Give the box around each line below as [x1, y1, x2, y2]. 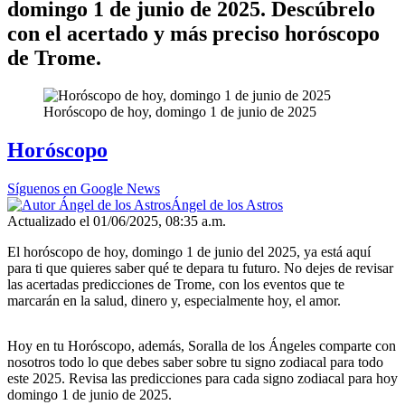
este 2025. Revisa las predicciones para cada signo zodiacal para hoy [7, 371, 398, 387]
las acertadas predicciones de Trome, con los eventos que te [7, 277, 344, 293]
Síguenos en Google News [7, 181, 160, 197]
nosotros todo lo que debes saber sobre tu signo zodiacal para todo [7, 354, 383, 371]
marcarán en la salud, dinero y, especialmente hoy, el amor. [7, 293, 341, 309]
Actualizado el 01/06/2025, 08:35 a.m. [7, 213, 226, 230]
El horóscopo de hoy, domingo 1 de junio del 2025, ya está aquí [7, 244, 371, 260]
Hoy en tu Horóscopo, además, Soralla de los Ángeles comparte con [7, 338, 396, 354]
